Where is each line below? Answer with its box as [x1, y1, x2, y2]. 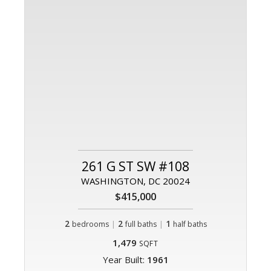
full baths [125, 219, 157, 230]
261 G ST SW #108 [82, 158, 189, 175]
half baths [172, 219, 207, 230]
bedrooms [71, 219, 109, 230]
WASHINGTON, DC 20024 [81, 175, 190, 188]
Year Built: [102, 253, 147, 266]
